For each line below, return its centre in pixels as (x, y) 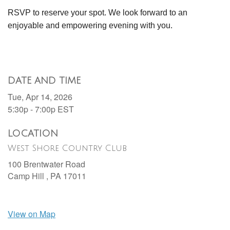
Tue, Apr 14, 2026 (40, 97)
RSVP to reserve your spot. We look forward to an (98, 13)
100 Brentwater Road (46, 164)
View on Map (32, 214)
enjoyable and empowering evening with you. (90, 26)
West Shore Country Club (67, 149)
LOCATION (33, 134)
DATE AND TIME (44, 81)
